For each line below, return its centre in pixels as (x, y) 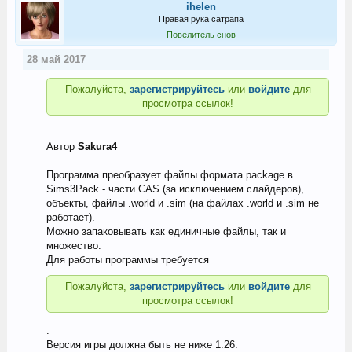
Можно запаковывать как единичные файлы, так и (166, 232)
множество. (73, 246)
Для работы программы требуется (127, 260)
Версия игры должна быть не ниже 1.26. (142, 344)
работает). (70, 218)
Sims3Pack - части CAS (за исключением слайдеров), (175, 189)
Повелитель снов (201, 34)
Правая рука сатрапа (201, 18)
